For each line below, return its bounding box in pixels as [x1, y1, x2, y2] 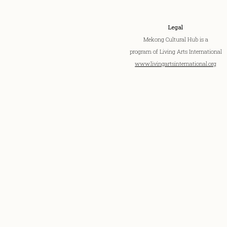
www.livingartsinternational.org [135, 60, 217, 67]
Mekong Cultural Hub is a [143, 35, 208, 43]
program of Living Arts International [129, 48, 222, 55]
